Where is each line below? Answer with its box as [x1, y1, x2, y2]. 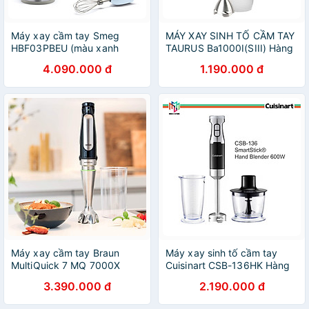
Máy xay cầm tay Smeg [11, 30, 119, 41]
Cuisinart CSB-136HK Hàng [166, 259, 290, 271]
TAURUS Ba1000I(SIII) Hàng [166, 42, 294, 54]
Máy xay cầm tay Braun [11, 247, 120, 259]
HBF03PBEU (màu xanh [11, 42, 119, 54]
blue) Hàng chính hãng [11, 54, 115, 66]
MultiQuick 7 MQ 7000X [11, 259, 121, 271]
